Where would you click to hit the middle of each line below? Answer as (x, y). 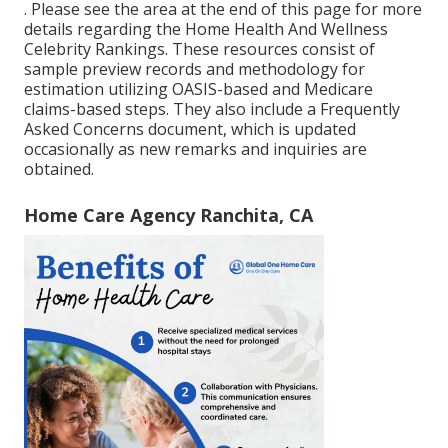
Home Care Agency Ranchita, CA (168, 214)
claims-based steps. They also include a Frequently (212, 108)
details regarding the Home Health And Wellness (206, 28)
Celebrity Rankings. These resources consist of (199, 48)
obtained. (59, 168)
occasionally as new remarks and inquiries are (195, 148)
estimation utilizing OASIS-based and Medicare (198, 88)
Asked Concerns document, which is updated (190, 128)
